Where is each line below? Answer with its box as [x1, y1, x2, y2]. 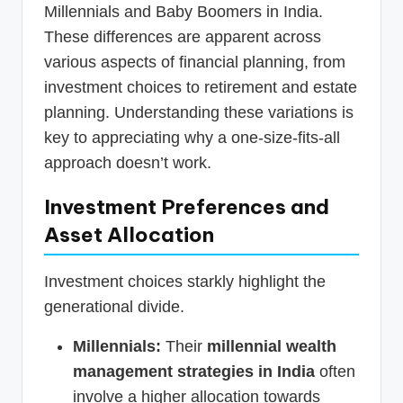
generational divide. [44, 298, 184, 317]
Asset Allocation [44, 222, 214, 248]
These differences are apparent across [44, 28, 321, 47]
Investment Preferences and [44, 194, 329, 220]
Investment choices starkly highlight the [44, 273, 326, 291]
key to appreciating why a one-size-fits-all [44, 129, 340, 148]
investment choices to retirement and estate [44, 78, 357, 97]
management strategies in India [73, 363, 315, 381]
